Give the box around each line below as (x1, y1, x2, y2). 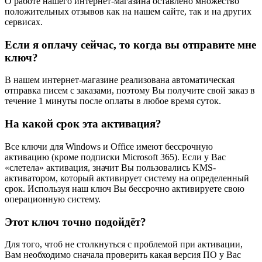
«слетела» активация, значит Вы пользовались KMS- (5, 162, 216, 173)
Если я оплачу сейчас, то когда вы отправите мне (5, 38, 256, 51)
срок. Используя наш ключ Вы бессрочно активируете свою (5, 183, 244, 194)
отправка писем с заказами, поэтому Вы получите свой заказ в (5, 85, 255, 96)
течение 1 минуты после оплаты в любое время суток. (5, 96, 221, 106)
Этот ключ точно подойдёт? (5, 215, 146, 228)
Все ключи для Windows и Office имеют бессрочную (5, 141, 213, 151)
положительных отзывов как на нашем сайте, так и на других (5, 6, 251, 17)
